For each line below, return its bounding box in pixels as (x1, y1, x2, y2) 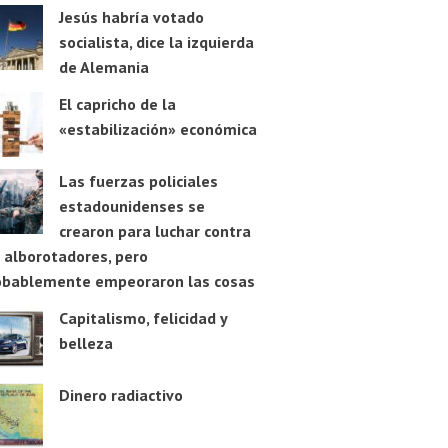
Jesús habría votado (58, 7, 204, 28)
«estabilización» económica (58, 119, 257, 140)
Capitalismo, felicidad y (58, 308, 227, 329)
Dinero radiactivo (58, 385, 183, 406)
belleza (58, 333, 113, 354)
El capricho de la (58, 94, 176, 115)
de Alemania (58, 57, 149, 78)
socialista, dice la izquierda (58, 32, 254, 53)
